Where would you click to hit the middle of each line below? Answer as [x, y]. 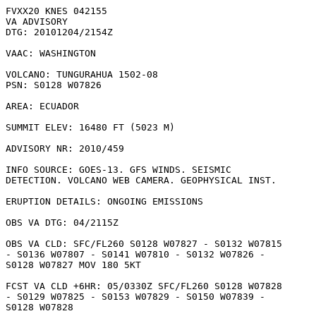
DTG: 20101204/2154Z [59, 32]
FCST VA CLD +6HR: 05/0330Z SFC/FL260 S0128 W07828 [144, 286]
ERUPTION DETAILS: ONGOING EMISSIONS [104, 201]
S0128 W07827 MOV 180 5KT [76, 265]
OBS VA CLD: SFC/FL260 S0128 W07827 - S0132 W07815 [144, 244]
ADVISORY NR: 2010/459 [65, 148]
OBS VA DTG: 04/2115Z [62, 223]
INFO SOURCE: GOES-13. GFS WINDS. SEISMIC [119, 170]
